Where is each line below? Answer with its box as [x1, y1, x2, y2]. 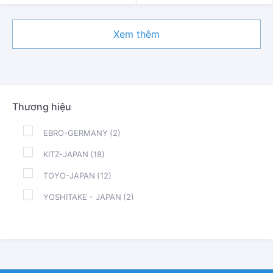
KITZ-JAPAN [43, 149, 88, 159]
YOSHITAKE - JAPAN [43, 191, 121, 202]
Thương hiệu [12, 100, 71, 113]
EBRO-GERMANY [43, 127, 108, 138]
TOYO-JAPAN [43, 170, 95, 180]
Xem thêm [113, 27, 160, 40]
